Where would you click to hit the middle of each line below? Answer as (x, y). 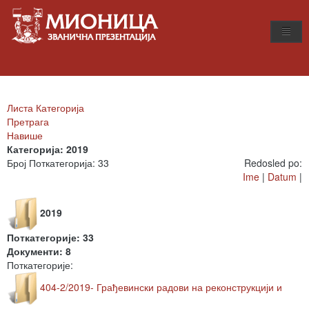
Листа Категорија (46, 108)
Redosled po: (273, 163)
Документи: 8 (39, 251)
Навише (25, 135)
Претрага (28, 121)
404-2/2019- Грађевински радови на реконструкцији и (161, 287)
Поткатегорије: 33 (50, 237)
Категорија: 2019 (48, 149)
